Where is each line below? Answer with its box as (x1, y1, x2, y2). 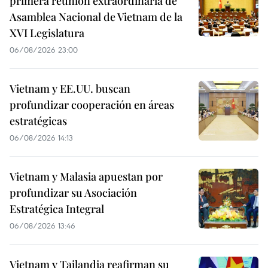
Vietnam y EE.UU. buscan (10, 81, 130, 96)
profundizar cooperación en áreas (10, 98, 174, 112)
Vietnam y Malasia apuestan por (10, 169, 163, 184)
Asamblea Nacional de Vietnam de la (10, 10, 182, 24)
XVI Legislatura (10, 26, 84, 40)
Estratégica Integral (10, 202, 104, 216)
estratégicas (10, 114, 67, 128)
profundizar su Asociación (10, 185, 137, 200)
